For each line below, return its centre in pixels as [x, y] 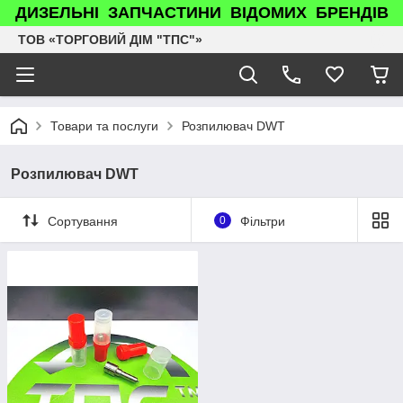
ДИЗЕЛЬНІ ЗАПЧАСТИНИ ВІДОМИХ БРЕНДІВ [201, 13]
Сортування [83, 221]
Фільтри [262, 221]
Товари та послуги [104, 126]
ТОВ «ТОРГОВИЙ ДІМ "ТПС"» [110, 40]
